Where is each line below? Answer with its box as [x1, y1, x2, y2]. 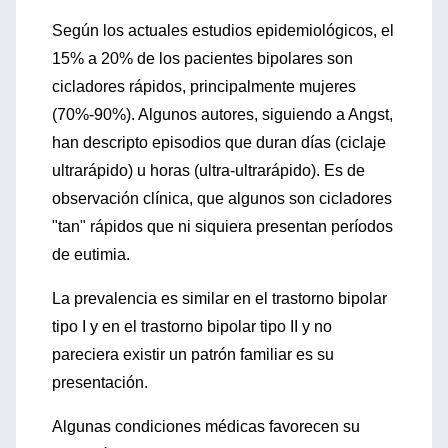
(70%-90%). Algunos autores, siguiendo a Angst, [52, 106, 393, 123]
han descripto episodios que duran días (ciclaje [52, 134, 386, 151]
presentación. [52, 374, 148, 391]
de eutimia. [52, 246, 130, 263]
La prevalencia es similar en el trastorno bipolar [52, 290, 387, 307]
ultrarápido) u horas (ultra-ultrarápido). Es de [52, 162, 365, 179]
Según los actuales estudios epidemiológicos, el [52, 22, 394, 39]
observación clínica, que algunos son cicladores [52, 190, 392, 207]
